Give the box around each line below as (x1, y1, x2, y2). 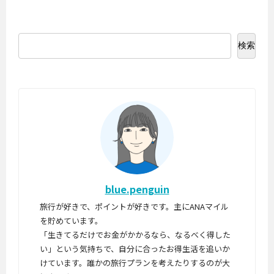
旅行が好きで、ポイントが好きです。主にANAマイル (40, 201, 229, 213)
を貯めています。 (40, 215, 103, 227)
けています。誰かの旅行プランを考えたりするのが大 (40, 257, 231, 269)
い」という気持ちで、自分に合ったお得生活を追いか (40, 243, 231, 255)
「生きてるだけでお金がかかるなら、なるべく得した (40, 229, 231, 241)
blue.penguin (105, 182, 169, 196)
